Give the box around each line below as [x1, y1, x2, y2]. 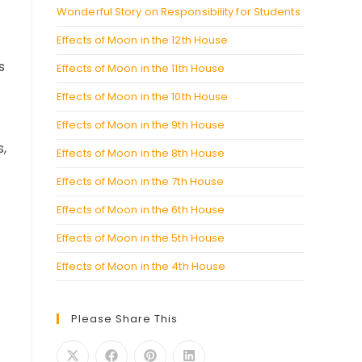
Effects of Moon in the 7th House [57, 174, 225, 189]
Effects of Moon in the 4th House [57, 259, 226, 274]
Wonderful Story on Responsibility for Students [57, 4, 301, 19]
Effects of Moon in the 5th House [57, 230, 225, 246]
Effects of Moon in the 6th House [57, 202, 225, 217]
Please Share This [71, 311, 178, 326]
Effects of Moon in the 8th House [57, 145, 225, 161]
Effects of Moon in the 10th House [57, 89, 229, 104]
